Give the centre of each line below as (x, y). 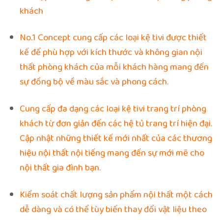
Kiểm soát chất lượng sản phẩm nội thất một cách (116, 195)
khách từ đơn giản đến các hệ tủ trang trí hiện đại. (116, 124)
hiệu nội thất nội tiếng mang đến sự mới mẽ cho (112, 153)
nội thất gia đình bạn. (60, 168)
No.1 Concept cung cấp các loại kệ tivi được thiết (113, 38)
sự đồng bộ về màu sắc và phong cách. (94, 82)
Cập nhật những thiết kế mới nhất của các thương (116, 138)
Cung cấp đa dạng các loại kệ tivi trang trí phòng (113, 109)
